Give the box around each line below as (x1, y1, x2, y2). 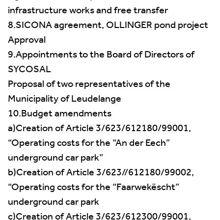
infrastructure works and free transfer (8, 1, 168, 20)
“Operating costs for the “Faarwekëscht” (8, 178, 179, 197)
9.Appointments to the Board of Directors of (8, 46, 194, 64)
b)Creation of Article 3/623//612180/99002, (8, 164, 194, 182)
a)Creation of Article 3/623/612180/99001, (8, 119, 191, 138)
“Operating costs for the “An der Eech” (8, 134, 170, 153)
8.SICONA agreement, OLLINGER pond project (8, 16, 208, 35)
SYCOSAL (8, 60, 51, 79)
